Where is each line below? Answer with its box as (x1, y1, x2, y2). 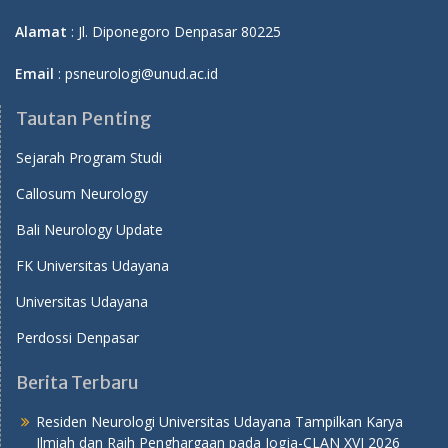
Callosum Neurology (16, 183, 148, 203)
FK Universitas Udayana (16, 255, 169, 275)
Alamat (15, 21, 67, 41)
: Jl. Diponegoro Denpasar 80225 (67, 21, 281, 41)
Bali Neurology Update (16, 219, 163, 239)
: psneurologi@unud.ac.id (54, 63, 218, 83)
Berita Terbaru (16, 370, 139, 394)
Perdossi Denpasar (16, 327, 139, 347)
